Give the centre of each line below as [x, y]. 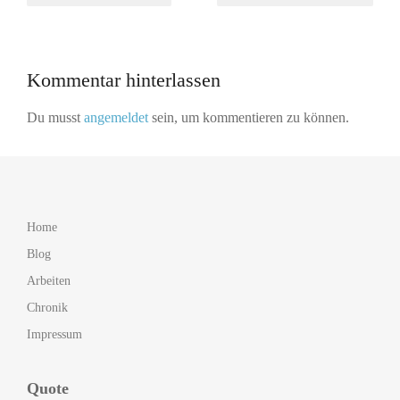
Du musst [55, 117]
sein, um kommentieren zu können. [249, 117]
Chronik [47, 307]
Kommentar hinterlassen [124, 79]
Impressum [54, 334]
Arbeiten [49, 280]
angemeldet [116, 117]
